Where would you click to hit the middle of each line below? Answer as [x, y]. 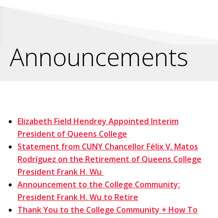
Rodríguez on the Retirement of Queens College [109, 159]
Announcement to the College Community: [99, 184]
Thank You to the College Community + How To [108, 209]
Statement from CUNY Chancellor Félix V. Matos [108, 146]
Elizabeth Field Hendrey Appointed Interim [98, 121]
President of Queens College [72, 134]
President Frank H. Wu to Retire [78, 197]
